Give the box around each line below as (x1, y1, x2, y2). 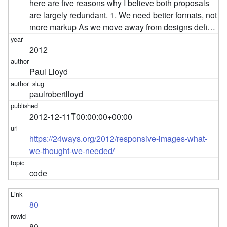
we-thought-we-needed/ (29, 144, 115, 157)
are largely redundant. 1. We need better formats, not (29, 9, 217, 21)
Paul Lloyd (29, 65, 68, 78)
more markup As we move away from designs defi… (29, 21, 216, 33)
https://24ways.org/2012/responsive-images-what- (29, 132, 208, 144)
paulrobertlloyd (29, 88, 84, 100)
